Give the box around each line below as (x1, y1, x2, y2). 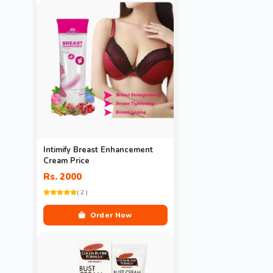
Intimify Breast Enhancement (43, 144, 153, 155)
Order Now (88, 210, 132, 220)
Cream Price (43, 155, 90, 166)
